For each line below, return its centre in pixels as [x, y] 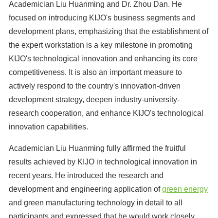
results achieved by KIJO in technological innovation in [103, 162]
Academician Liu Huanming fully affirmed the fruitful [97, 148]
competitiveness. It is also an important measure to [95, 73]
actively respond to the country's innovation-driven [94, 86]
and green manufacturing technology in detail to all [95, 203]
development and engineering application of [85, 189]
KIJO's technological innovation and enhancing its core [103, 59]
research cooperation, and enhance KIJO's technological [106, 113]
